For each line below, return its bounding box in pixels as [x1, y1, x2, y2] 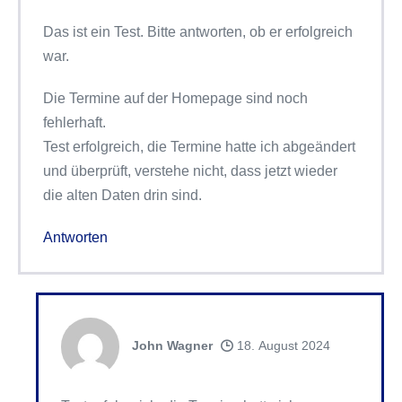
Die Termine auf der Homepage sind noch [43, 91, 308, 106]
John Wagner [132, 338, 213, 354]
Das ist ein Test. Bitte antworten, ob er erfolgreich [43, 24, 353, 39]
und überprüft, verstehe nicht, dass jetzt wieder [43, 163, 337, 179]
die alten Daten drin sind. [43, 188, 202, 203]
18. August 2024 [233, 338, 330, 354]
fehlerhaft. [43, 115, 106, 130]
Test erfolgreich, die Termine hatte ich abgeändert [43, 139, 355, 154]
